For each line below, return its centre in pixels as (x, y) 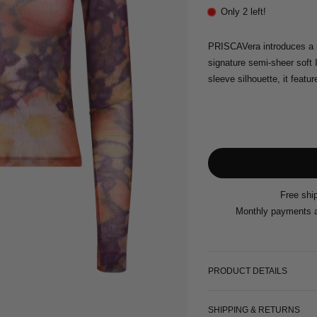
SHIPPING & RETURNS (254, 310)
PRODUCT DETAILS (248, 271)
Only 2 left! (243, 12)
